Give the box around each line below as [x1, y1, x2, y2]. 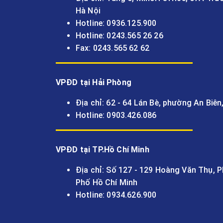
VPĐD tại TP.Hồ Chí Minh [56, 145, 149, 155]
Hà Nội [76, 6, 101, 16]
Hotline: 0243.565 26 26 [76, 31, 163, 41]
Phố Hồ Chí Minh [76, 178, 138, 188]
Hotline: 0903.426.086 [76, 111, 157, 120]
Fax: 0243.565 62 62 [76, 43, 150, 53]
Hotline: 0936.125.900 [76, 18, 157, 28]
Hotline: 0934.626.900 [76, 190, 157, 200]
